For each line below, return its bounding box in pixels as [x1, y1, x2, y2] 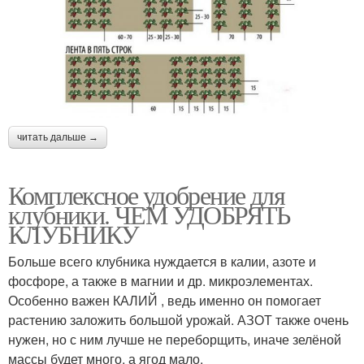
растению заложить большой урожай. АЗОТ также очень [8, 310, 349, 329]
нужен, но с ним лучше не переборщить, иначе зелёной [8, 329, 341, 349]
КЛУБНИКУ [8, 215, 139, 251]
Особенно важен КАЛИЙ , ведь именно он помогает [8, 290, 321, 310]
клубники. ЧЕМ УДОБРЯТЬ [8, 196, 290, 232]
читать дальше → [17, 131, 98, 143]
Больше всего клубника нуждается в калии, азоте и [8, 251, 316, 271]
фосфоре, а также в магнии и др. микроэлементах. [8, 271, 313, 290]
